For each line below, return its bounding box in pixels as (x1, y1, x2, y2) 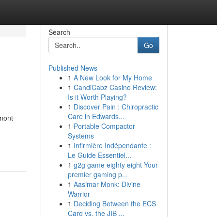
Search (48, 27, 70, 37)
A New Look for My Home (73, 73, 152, 82)
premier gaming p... (67, 170, 128, 179)
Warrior (67, 189, 90, 199)
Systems (67, 131, 94, 140)
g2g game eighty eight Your (73, 160, 158, 170)
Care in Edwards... (67, 111, 124, 121)
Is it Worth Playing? (67, 92, 127, 102)
